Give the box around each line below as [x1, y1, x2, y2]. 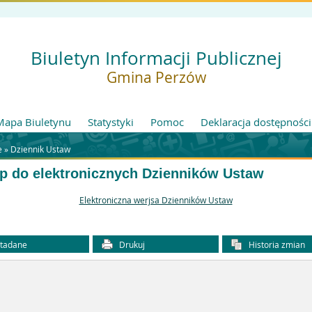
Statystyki [88, 115, 134, 129]
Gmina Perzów [106, 68, 206, 87]
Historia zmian [247, 238, 305, 250]
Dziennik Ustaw [10, 143, 70, 155]
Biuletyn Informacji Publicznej [30, 45, 282, 70]
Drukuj [117, 238, 145, 250]
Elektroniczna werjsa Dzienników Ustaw [79, 194, 233, 206]
